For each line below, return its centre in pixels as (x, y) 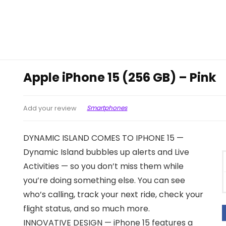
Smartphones (107, 108)
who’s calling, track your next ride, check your (114, 194)
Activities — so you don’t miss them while (104, 166)
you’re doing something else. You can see (104, 180)
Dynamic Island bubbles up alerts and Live (106, 152)
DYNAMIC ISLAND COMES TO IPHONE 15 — (104, 138)
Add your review (50, 108)
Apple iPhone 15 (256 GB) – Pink (120, 77)
